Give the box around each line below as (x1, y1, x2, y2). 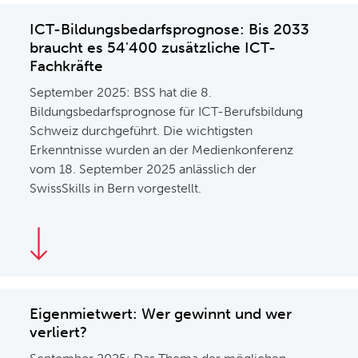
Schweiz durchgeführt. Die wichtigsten (30, 123, 253, 138)
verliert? (30, 323, 88, 341)
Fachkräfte (30, 57, 104, 75)
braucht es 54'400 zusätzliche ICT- (30, 38, 276, 57)
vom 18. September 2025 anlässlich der (30, 161, 257, 177)
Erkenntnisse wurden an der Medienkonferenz (30, 142, 294, 157)
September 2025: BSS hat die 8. (30, 85, 213, 100)
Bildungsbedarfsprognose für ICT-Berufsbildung (30, 104, 304, 119)
